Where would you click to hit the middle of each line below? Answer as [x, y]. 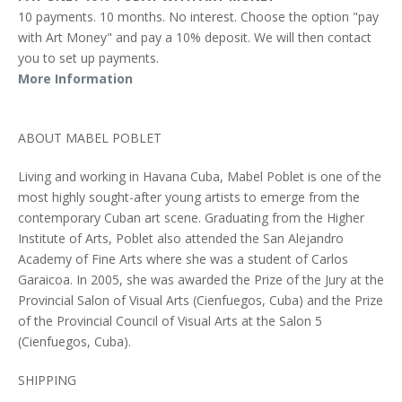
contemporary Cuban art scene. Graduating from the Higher [191, 217]
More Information [75, 78]
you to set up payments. [88, 57]
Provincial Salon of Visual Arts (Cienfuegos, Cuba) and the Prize [201, 300]
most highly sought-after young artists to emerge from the [189, 197]
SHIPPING [47, 380]
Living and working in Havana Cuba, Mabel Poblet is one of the [200, 176]
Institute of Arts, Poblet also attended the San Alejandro [181, 238]
